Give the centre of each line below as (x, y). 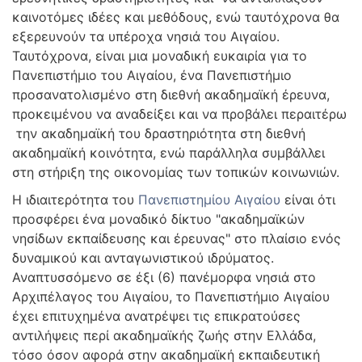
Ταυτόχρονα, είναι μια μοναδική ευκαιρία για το (160, 56)
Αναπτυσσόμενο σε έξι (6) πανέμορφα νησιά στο (164, 277)
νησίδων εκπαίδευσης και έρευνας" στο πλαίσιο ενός (177, 238)
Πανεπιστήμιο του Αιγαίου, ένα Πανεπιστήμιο (152, 75)
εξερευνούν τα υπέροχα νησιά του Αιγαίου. (146, 36)
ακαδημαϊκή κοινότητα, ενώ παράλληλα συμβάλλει (168, 153)
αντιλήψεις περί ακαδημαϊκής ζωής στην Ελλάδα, (164, 335)
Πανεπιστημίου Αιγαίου (209, 200)
